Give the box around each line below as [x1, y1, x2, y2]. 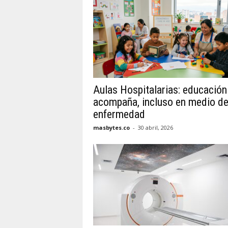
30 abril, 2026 [137, 124, 173, 131]
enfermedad [93, 108, 145, 121]
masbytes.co [93, 124, 130, 131]
